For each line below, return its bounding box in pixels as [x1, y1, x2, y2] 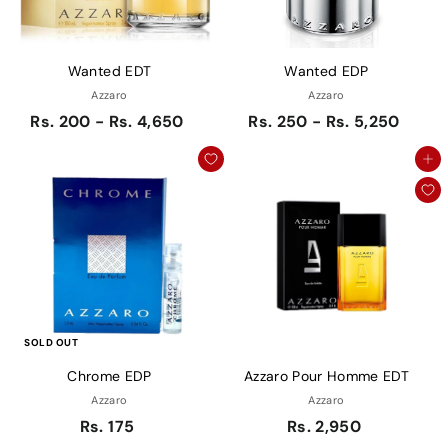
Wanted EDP [284, 62, 369, 81]
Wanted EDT [67, 62, 152, 81]
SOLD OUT [24, 336, 78, 350]
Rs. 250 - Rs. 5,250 [248, 111, 400, 133]
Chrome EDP [67, 367, 152, 386]
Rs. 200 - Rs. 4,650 [30, 111, 184, 133]
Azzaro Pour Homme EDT [243, 367, 410, 386]
